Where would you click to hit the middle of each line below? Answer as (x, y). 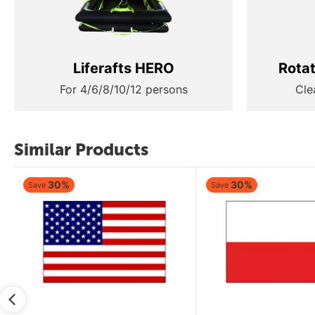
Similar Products (81, 149)
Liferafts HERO (123, 68)
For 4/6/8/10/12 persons (123, 89)
